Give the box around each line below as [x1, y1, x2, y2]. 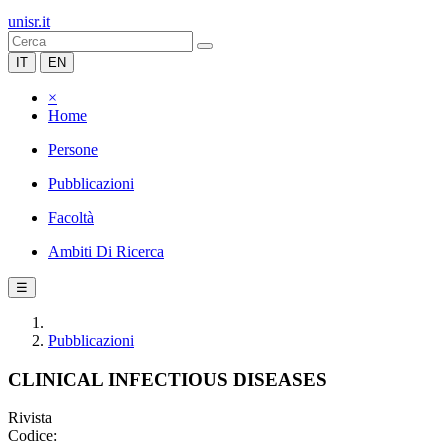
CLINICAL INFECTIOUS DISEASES [8, 368, 327, 390]
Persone [48, 141, 98, 158]
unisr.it [8, 13, 50, 30]
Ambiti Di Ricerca [48, 243, 164, 260]
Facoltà [48, 209, 94, 226]
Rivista [8, 409, 52, 427]
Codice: [8, 427, 57, 445]
